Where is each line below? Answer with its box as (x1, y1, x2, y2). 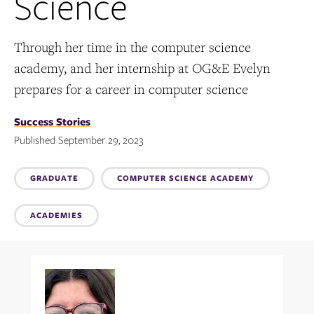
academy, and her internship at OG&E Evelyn (14, 59, 271, 76)
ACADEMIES (30, 209, 83, 221)
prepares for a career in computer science (14, 80, 248, 97)
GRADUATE (30, 172, 78, 184)
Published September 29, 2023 (14, 132, 143, 148)
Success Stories (14, 114, 90, 130)
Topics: (14, 161, 86, 200)
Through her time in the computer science (14, 38, 251, 55)
